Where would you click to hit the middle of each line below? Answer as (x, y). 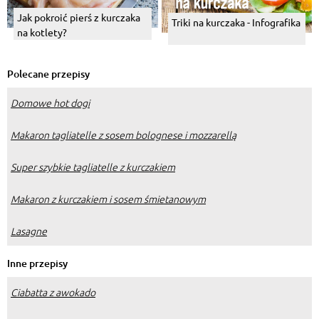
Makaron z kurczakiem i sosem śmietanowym (108, 198)
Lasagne (29, 230)
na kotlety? (42, 32)
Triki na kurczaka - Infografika (236, 22)
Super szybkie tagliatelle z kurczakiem (93, 166)
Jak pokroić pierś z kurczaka (79, 17)
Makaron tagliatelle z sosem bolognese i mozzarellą (124, 134)
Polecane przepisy (48, 73)
